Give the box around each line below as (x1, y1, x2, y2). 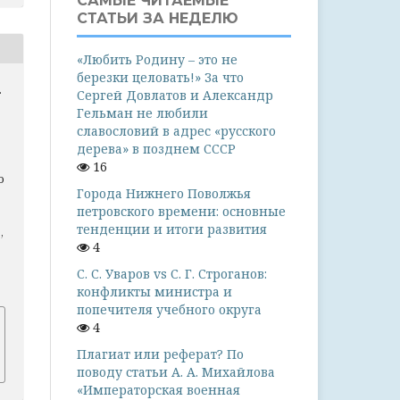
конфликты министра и (77, 283, 232, 300)
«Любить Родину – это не (77, 51, 237, 68)
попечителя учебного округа (77, 301, 262, 318)
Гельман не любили (77, 104, 208, 121)
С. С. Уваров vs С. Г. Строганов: (77, 265, 267, 282)
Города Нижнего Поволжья (77, 185, 251, 202)
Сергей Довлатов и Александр (77, 87, 273, 104)
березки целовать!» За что (77, 69, 244, 86)
